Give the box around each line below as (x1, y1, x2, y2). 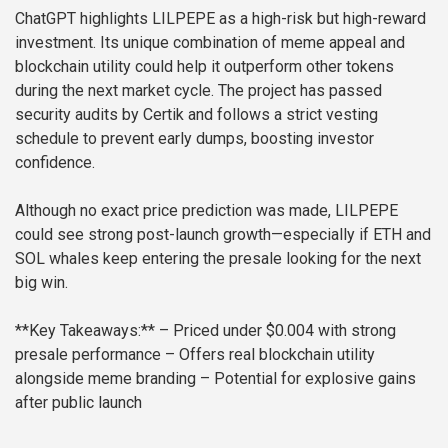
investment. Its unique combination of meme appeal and (15, 33, 405, 53)
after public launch (15, 393, 142, 413)
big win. (15, 273, 68, 293)
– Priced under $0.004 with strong (155, 321, 396, 341)
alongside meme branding (15, 369, 196, 389)
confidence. (15, 153, 95, 173)
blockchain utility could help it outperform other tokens (15, 57, 394, 77)
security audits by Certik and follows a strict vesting (15, 105, 378, 125)
